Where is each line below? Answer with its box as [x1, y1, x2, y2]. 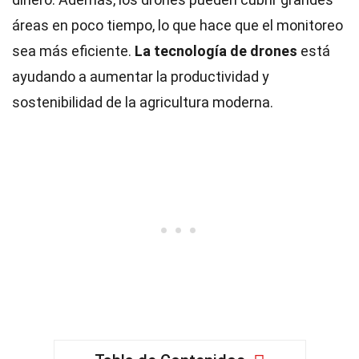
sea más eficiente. [12, 42, 135, 59]
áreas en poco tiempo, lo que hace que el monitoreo [12, 17, 343, 34]
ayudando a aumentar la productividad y [12, 68, 269, 85]
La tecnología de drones [135, 42, 297, 59]
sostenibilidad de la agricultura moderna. [12, 94, 273, 111]
